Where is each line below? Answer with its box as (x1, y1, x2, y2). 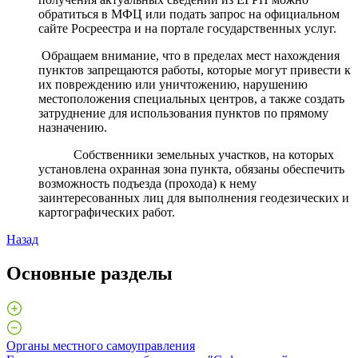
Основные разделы (6, 262, 173, 284)
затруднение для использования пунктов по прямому (38, 106, 328, 120)
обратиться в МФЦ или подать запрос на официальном (38, 7, 340, 21)
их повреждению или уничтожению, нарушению (38, 78, 308, 91)
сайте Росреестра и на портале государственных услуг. (38, 22, 340, 35)
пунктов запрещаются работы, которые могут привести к (38, 63, 351, 77)
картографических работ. (38, 205, 175, 219)
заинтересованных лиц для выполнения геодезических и (38, 191, 349, 205)
